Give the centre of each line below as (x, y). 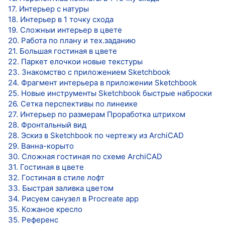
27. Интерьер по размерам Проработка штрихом (97, 114)
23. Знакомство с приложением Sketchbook (89, 72)
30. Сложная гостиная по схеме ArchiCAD (85, 156)
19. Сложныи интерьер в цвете (65, 30)
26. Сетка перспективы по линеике (73, 103)
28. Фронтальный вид (47, 125)
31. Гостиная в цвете (46, 167)
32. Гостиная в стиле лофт (56, 177)
